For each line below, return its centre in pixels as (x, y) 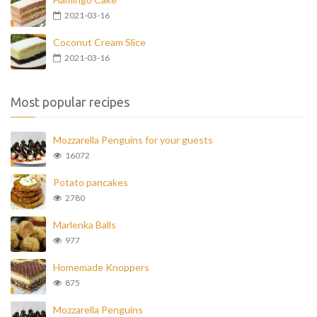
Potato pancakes (91, 183)
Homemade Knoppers (101, 267)
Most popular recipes (70, 102)
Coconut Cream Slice (99, 42)
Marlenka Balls (85, 225)
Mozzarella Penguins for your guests (133, 140)
